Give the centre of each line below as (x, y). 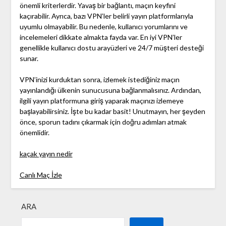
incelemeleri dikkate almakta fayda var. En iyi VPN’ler (101, 37)
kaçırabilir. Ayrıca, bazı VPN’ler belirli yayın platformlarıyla (106, 16)
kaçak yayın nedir (46, 154)
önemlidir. (34, 133)
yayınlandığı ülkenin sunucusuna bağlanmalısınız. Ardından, (110, 90)
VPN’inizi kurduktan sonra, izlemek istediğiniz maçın (99, 80)
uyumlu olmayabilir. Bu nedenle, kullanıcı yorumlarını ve (103, 27)
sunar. (29, 59)
